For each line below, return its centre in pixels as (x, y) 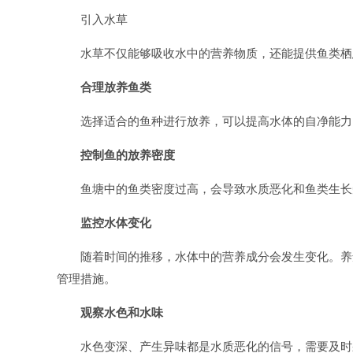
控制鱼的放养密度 (128, 155)
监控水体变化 (116, 223)
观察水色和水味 (122, 312)
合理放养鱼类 (116, 87)
